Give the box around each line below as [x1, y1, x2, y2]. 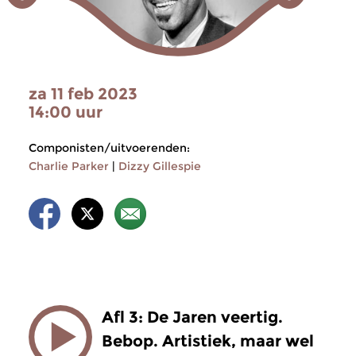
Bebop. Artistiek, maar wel [102, 331, 314, 350]
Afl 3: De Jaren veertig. [102, 308, 283, 327]
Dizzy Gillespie [118, 159, 201, 173]
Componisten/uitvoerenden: [29, 141, 190, 155]
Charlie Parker [29, 159, 109, 173]
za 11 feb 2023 [29, 84, 137, 103]
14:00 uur [29, 103, 103, 122]
